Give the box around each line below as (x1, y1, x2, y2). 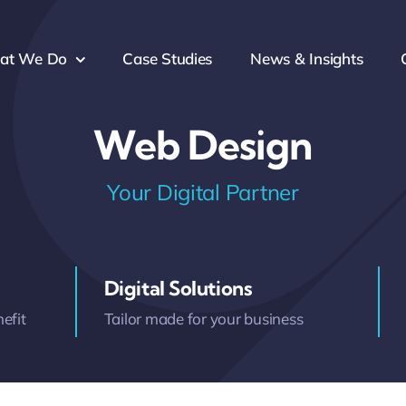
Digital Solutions (103, 275, 253, 301)
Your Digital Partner (107, 179, 299, 206)
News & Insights (250, 49, 363, 68)
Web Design (93, 121, 313, 169)
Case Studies (122, 49, 213, 68)
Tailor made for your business (103, 309, 304, 328)
